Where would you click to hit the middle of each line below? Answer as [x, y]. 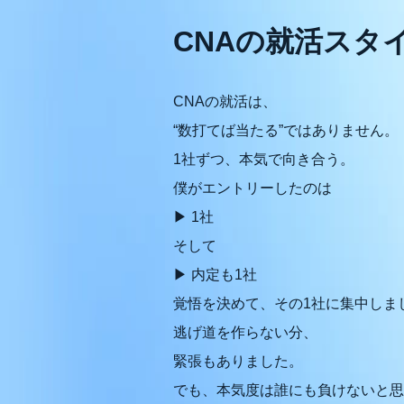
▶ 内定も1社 [215, 275]
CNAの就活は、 [225, 101]
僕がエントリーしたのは [252, 188]
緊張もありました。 [238, 361]
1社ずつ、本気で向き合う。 [264, 159]
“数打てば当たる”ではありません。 [286, 130]
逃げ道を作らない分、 [245, 332]
